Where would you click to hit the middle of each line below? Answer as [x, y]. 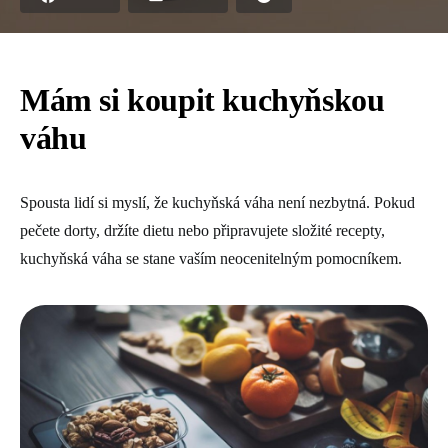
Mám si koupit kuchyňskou [202, 100]
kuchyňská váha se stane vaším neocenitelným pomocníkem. [211, 258]
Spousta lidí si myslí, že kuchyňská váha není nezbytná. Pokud [217, 202]
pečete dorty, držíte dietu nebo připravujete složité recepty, [202, 230]
